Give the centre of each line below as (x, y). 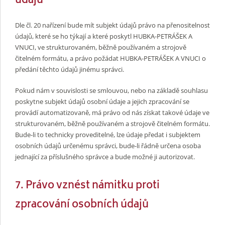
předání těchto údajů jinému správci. (70, 70)
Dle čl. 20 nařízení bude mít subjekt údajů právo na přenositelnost (113, 25)
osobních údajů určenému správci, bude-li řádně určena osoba (108, 145)
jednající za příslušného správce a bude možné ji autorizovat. (105, 156)
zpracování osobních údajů (82, 205)
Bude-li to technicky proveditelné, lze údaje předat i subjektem (108, 134)
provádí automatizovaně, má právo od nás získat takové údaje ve (112, 112)
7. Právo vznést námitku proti (87, 186)
